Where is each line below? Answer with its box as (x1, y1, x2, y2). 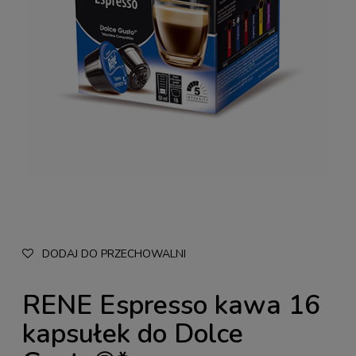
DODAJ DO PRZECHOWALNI (42, 246, 186, 261)
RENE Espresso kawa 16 (22, 286, 320, 323)
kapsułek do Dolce (22, 315, 244, 352)
